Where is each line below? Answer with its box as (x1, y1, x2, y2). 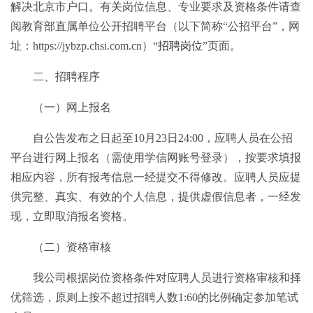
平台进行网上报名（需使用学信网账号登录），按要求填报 (10, 151, 301, 163)
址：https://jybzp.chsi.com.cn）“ (10, 39, 158, 52)
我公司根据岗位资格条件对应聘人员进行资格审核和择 (33, 271, 301, 284)
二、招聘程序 (33, 70, 100, 82)
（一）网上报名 (33, 101, 111, 113)
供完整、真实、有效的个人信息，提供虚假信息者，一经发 (10, 190, 301, 203)
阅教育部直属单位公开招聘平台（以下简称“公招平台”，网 (10, 20, 300, 32)
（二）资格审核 (33, 240, 111, 253)
